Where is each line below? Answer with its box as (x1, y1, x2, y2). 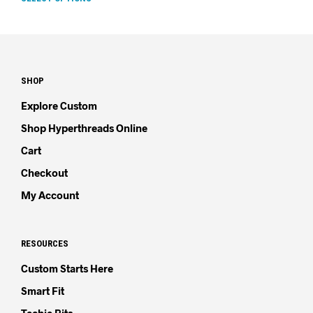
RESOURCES (21, 238, 68, 249)
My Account (21, 189, 79, 202)
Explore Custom (21, 99, 97, 112)
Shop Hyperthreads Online (21, 122, 147, 135)
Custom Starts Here (21, 262, 113, 275)
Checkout (21, 166, 68, 180)
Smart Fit (21, 284, 64, 298)
